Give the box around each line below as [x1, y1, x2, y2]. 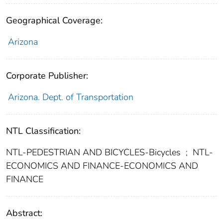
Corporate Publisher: [6, 70, 88, 82]
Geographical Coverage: [6, 14, 103, 27]
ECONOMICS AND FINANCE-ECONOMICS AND [6, 160, 198, 172]
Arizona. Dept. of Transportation [7, 91, 133, 104]
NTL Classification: [6, 125, 81, 137]
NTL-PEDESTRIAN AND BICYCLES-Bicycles [6, 146, 183, 159]
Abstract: [6, 207, 42, 220]
